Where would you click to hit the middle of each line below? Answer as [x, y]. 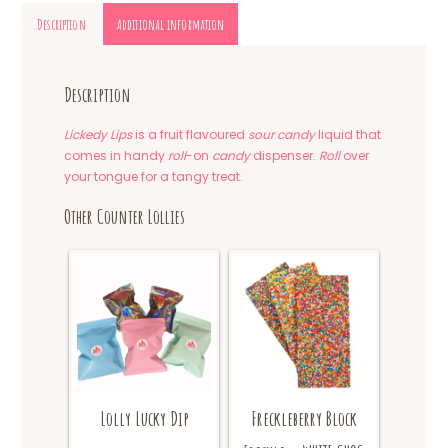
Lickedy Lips [98, 134]
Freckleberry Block [303, 419]
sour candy [282, 134]
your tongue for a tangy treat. [154, 176]
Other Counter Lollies [125, 216]
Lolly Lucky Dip [144, 419]
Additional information [171, 24]
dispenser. [285, 155]
